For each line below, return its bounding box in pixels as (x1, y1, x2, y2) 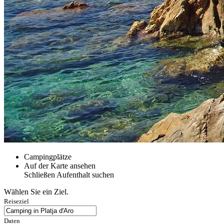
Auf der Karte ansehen (24, 161, 95, 170)
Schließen (24, 170, 55, 179)
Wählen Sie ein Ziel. (4, 187, 68, 196)
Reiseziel (4, 197, 29, 205)
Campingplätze (24, 152, 71, 161)
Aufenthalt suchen (56, 170, 114, 179)
